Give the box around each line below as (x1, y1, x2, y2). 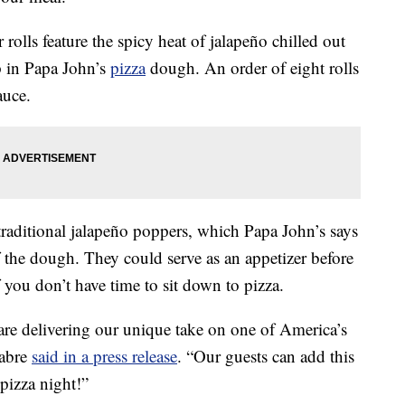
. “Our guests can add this (177, 344, 354, 368)
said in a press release (32, 344, 177, 368)
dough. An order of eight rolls (146, 56, 359, 80)
